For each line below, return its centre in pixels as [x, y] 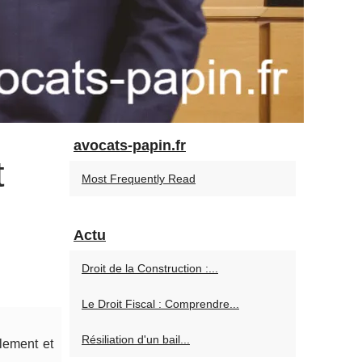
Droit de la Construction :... [150, 268]
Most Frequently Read [139, 179]
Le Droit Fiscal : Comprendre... [160, 304]
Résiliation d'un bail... [136, 339]
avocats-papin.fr [130, 145]
